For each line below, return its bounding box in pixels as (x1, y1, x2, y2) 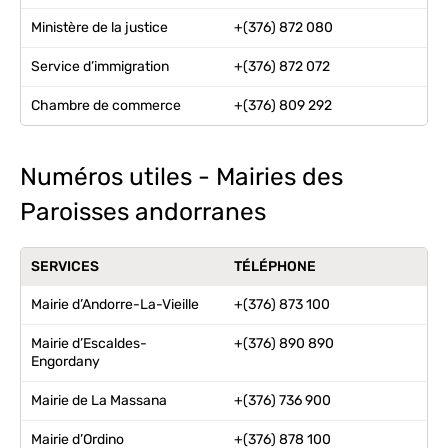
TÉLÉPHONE (233, 257, 316, 275)
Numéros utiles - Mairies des (20, 161, 343, 191)
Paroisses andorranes (20, 196, 266, 226)
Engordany (31, 352, 100, 370)
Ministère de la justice (31, 19, 168, 37)
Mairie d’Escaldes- (31, 334, 147, 352)
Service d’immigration (31, 58, 169, 76)
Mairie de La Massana (31, 391, 167, 409)
